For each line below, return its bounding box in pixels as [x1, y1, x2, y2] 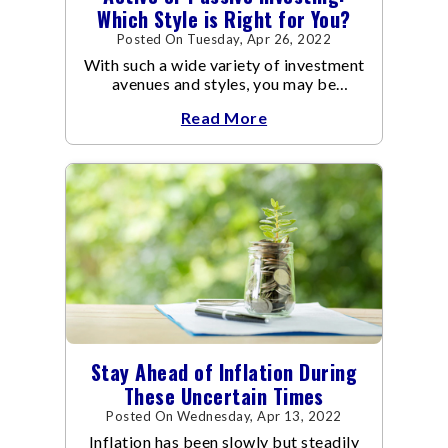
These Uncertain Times [124, 380, 324, 411]
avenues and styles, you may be [111, 74, 337, 94]
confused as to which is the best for [95, 93, 353, 113]
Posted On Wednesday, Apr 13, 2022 [106, 407, 342, 424]
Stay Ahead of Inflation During [90, 356, 358, 387]
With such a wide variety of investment [83, 55, 365, 75]
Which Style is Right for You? [97, 4, 351, 35]
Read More [180, 108, 268, 128]
